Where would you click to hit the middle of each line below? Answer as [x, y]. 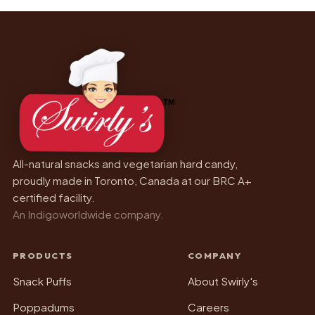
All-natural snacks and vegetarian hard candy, [125, 164]
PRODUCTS [43, 256]
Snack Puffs [42, 281]
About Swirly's [223, 281]
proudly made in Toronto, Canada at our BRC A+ [132, 181]
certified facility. [53, 198]
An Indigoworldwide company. [88, 214]
